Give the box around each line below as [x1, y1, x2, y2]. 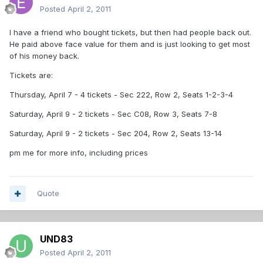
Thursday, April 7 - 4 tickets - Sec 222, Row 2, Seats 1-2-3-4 [9, 90, 233, 100]
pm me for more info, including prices [9, 148, 148, 158]
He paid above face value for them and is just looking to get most [9, 39, 250, 49]
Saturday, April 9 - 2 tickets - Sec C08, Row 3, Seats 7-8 [9, 109, 217, 119]
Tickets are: [9, 70, 53, 80]
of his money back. [9, 51, 79, 61]
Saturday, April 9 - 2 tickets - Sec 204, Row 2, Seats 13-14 [9, 129, 222, 139]
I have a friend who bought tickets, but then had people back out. [9, 28, 251, 38]
